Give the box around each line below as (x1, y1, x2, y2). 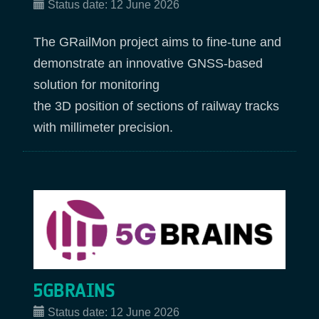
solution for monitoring (33, 78, 163, 93)
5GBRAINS (33, 280, 115, 303)
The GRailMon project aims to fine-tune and (33, 35, 281, 50)
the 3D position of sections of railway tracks (33, 99, 279, 114)
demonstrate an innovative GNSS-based (33, 56, 263, 71)
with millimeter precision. (33, 120, 173, 135)
